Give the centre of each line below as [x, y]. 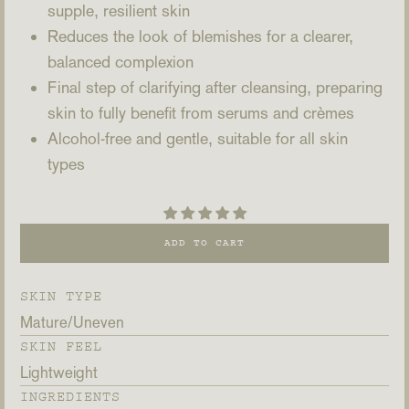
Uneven [99, 323]
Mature [44, 323]
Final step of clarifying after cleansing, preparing [215, 88]
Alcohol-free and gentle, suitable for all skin [198, 139]
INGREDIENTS [70, 397]
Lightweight [59, 373]
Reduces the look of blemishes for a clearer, [200, 37]
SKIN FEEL [61, 347]
